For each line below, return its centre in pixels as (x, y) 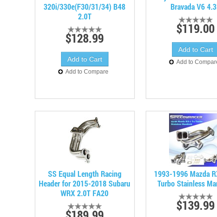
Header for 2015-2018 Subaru (85, 183)
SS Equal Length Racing (85, 174)
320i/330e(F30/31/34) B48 (85, 7)
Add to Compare (87, 72)
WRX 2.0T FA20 (85, 193)
